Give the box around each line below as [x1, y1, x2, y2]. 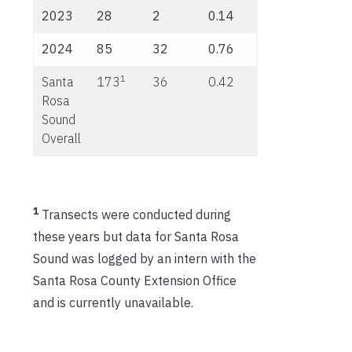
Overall [42, 130, 81, 147]
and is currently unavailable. [33, 295, 193, 311]
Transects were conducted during [42, 207, 231, 223]
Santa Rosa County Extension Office [33, 273, 236, 289]
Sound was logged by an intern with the [33, 251, 256, 267]
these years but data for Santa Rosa [33, 229, 239, 245]
